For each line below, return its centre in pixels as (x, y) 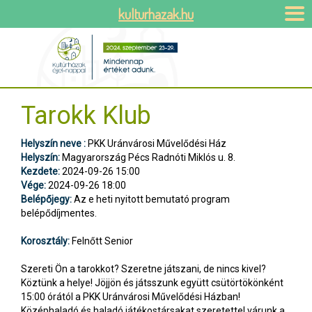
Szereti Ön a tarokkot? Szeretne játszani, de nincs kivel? (143, 268)
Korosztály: (45, 241)
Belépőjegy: (46, 199)
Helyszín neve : (53, 143)
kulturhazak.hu (156, 14)
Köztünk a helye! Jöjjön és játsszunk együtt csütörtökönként (152, 282)
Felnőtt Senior (101, 241)
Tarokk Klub (86, 115)
